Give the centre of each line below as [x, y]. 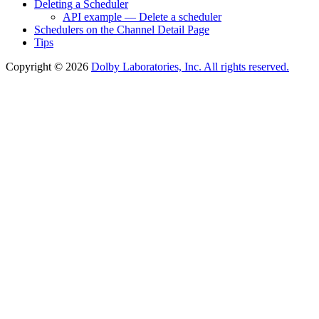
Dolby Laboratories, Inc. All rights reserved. [190, 67]
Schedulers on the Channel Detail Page [122, 30]
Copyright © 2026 [48, 67]
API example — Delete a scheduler [142, 17]
